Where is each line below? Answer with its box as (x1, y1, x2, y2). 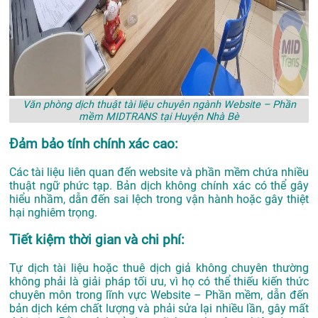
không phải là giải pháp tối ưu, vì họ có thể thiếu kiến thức (9, 275, 309, 289)
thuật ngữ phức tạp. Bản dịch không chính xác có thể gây (9, 178, 309, 192)
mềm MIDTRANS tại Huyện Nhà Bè (79, 111, 239, 124)
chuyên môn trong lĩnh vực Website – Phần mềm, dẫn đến (9, 288, 309, 302)
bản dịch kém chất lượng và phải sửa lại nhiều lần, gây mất (9, 302, 309, 316)
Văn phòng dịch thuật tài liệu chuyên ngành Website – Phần (22, 99, 296, 111)
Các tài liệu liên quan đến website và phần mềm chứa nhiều (9, 165, 309, 179)
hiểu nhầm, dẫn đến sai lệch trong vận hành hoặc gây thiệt (9, 192, 309, 206)
